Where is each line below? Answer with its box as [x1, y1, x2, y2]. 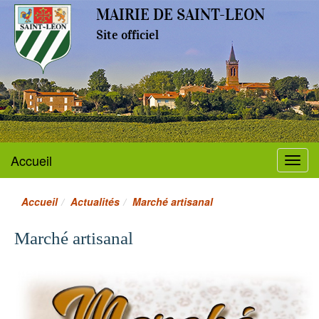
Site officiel [96, 27, 159, 43]
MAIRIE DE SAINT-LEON [96, 5, 265, 24]
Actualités [70, 194, 120, 209]
